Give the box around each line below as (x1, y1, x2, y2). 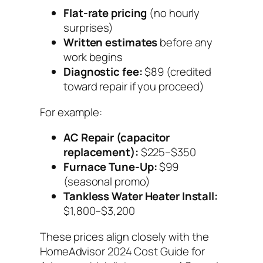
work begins (63, 49, 123, 65)
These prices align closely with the (40, 228, 209, 244)
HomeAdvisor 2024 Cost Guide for (40, 243, 205, 259)
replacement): (63, 144, 139, 160)
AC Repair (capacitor (63, 130, 170, 146)
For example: (40, 104, 102, 120)
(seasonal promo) (63, 174, 150, 190)
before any (157, 35, 213, 50)
